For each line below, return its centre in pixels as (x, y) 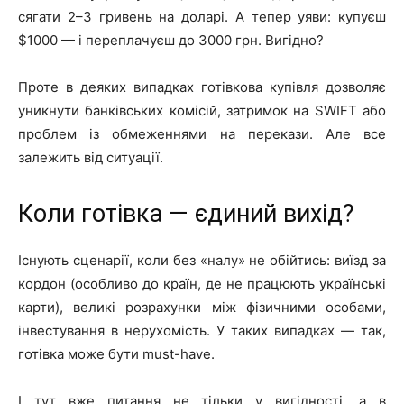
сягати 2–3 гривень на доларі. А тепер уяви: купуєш (202, 16)
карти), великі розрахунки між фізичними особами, (202, 307)
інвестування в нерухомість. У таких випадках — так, (202, 330)
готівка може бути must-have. (116, 353)
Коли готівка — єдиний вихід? (186, 213)
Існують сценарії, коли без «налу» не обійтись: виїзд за (202, 260)
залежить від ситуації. (91, 157)
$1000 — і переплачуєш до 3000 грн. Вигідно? (171, 40)
